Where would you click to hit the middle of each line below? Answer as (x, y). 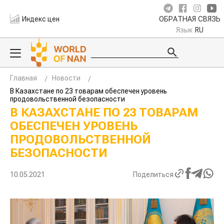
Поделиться (153, 174)
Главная (23, 78)
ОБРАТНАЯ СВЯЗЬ (190, 19)
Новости (66, 78)
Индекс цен (41, 19)
